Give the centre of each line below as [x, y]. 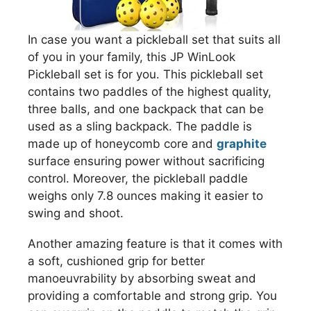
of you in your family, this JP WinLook [132, 57]
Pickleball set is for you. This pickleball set [145, 74]
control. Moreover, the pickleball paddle [138, 178]
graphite [242, 143]
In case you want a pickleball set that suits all [154, 39]
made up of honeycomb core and [122, 143]
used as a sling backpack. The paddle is [140, 126]
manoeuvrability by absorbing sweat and [142, 278]
